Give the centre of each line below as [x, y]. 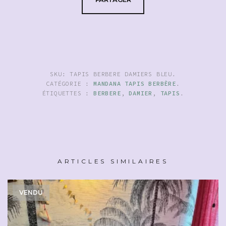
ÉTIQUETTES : [68, 93]
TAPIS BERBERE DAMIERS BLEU [121, 74]
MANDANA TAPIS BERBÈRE [134, 83]
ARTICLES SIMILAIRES [113, 161]
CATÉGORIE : [70, 83]
